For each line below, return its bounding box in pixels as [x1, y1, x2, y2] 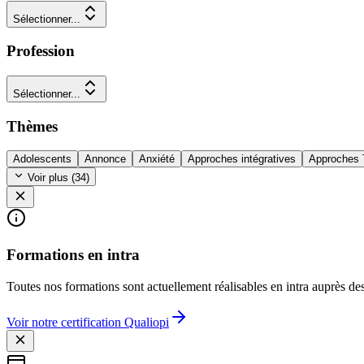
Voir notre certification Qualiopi [6, 314, 169, 329]
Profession [6, 42, 75, 60]
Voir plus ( [24, 171, 75, 184]
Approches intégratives [188, 153, 296, 166]
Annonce [84, 153, 126, 166]
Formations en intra [6, 246, 140, 264]
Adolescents [13, 153, 71, 166]
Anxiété [139, 153, 175, 166]
